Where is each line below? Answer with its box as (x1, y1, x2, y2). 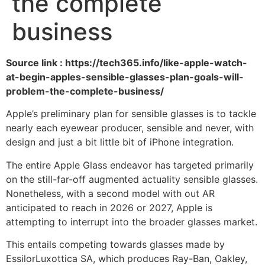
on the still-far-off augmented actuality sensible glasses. (6, 173, 258, 185)
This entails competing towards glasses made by (6, 238, 225, 251)
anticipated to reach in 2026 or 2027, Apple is (6, 201, 212, 214)
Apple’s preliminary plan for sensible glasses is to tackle (6, 108, 256, 120)
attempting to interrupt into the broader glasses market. (6, 215, 257, 228)
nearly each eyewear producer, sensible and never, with (6, 122, 254, 134)
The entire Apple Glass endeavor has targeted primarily (6, 159, 254, 171)
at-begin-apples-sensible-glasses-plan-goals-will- (6, 71, 244, 83)
